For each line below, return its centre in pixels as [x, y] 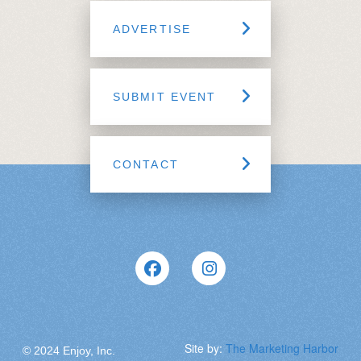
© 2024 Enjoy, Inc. [69, 350]
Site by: [205, 348]
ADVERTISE [152, 29]
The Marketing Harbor [282, 348]
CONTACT [146, 164]
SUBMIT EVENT [165, 96]
